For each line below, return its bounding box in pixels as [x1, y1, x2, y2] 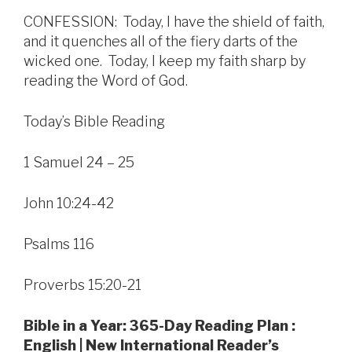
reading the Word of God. [24, 72, 188, 90]
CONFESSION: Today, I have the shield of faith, [24, 13, 324, 31]
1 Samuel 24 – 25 [24, 154, 134, 171]
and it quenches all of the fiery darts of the [24, 33, 298, 50]
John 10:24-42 [24, 195, 114, 212]
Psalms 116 [24, 236, 94, 253]
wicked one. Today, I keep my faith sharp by [24, 53, 306, 70]
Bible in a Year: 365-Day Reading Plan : [24, 317, 295, 335]
